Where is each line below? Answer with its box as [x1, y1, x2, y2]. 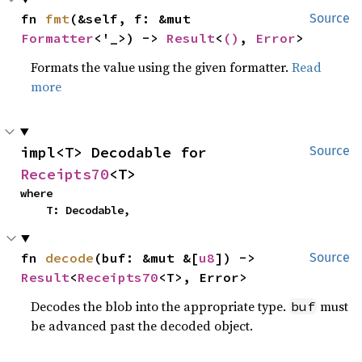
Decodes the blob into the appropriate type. [31, 297, 290, 315]
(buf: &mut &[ [94, 249, 200, 266]
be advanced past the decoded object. [31, 316, 254, 335]
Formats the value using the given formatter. [31, 57, 293, 76]
